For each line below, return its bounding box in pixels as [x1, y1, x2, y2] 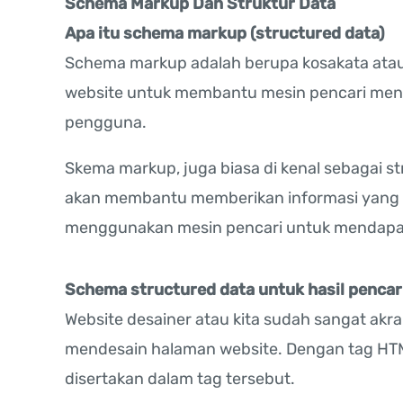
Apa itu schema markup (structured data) [65, 23, 385, 44]
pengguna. [65, 112, 147, 133]
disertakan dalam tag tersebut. [65, 369, 295, 390]
